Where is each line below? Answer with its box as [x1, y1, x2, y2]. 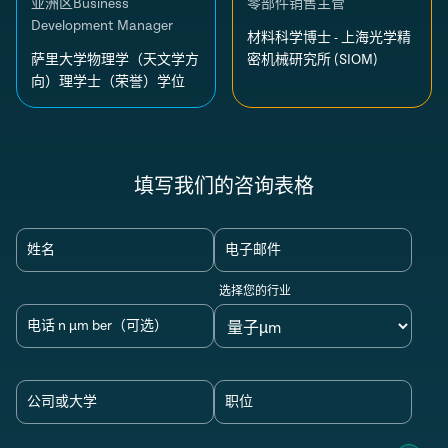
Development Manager [31, 18, 173, 34]
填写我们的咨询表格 [134, 176, 314, 199]
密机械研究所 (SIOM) [247, 52, 378, 68]
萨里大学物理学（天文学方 [31, 52, 199, 68]
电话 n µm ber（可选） [27, 318, 168, 334]
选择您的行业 [219, 285, 291, 298]
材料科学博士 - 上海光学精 [247, 30, 411, 46]
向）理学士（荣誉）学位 [31, 74, 185, 90]
